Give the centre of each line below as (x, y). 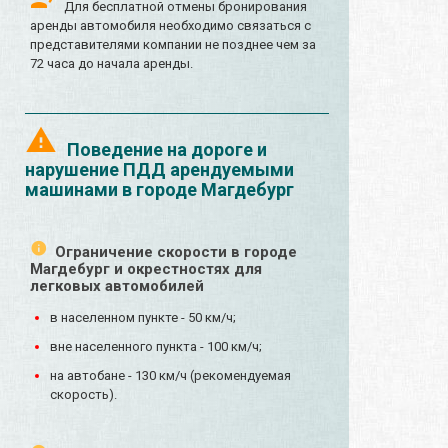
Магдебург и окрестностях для (146, 269)
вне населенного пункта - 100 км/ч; (156, 347)
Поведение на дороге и (167, 150)
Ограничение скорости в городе (176, 252)
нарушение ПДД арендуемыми (159, 170)
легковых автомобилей (117, 286)
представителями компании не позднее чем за (173, 45)
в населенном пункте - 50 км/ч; (143, 318)
